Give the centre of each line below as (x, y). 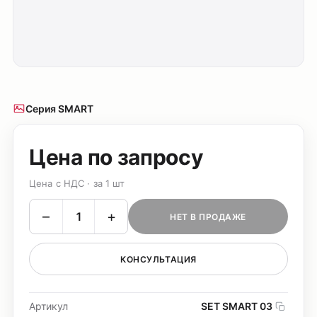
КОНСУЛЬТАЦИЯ (158, 259)
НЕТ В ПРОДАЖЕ (208, 217)
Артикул (48, 306)
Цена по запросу (116, 157)
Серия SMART (59, 109)
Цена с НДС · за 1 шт (77, 183)
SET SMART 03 (237, 306)
